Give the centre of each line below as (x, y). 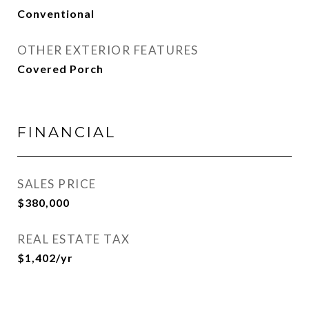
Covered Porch (60, 69)
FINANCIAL (67, 132)
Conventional (56, 13)
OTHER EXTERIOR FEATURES (108, 50)
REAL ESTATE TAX (74, 239)
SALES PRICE (57, 184)
